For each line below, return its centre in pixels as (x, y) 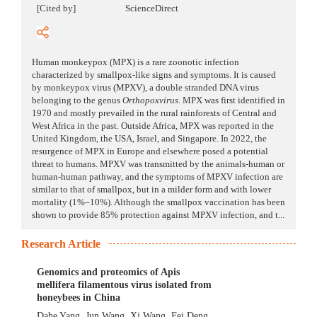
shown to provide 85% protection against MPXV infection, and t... (158, 215)
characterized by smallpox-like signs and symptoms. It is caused (154, 75)
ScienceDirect (152, 8)
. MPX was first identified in (232, 100)
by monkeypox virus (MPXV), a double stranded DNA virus (145, 88)
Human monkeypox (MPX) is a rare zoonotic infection (136, 62)
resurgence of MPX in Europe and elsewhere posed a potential (150, 151)
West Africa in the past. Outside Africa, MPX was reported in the (153, 126)
